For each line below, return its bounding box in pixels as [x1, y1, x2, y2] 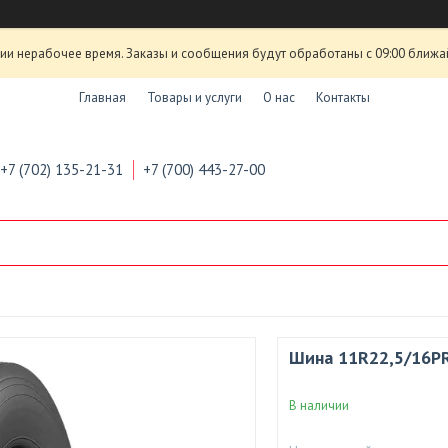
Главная [78, 88, 126, 106]
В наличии [288, 396, 349, 414]
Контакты [315, 88, 370, 106]
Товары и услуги [146, 88, 242, 106]
